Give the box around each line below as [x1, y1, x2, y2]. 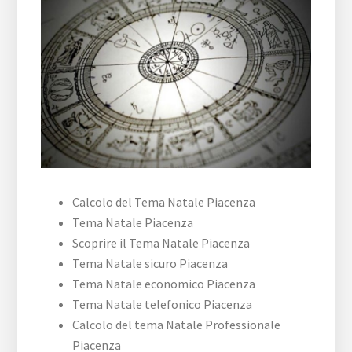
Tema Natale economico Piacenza [72, 276, 256, 292]
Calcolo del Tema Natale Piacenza [72, 194, 256, 211]
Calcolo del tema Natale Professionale [72, 317, 281, 333]
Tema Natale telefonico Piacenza [72, 296, 253, 313]
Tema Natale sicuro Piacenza [72, 255, 229, 272]
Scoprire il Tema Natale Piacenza [72, 235, 251, 251]
